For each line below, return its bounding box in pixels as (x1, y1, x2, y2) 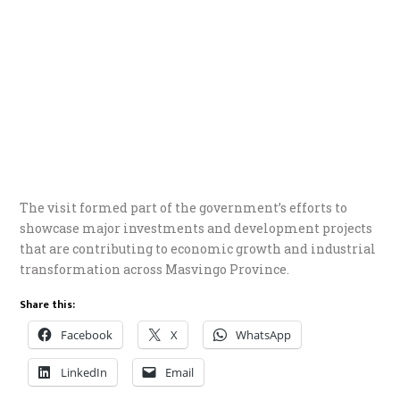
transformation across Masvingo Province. (20, 260, 290, 278)
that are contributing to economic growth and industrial (20, 239, 377, 257)
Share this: (20, 295, 76, 313)
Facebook (61, 326, 113, 343)
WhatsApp (236, 326, 292, 343)
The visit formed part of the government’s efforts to (20, 198, 348, 216)
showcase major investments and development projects (20, 219, 373, 237)
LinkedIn (61, 363, 108, 380)
